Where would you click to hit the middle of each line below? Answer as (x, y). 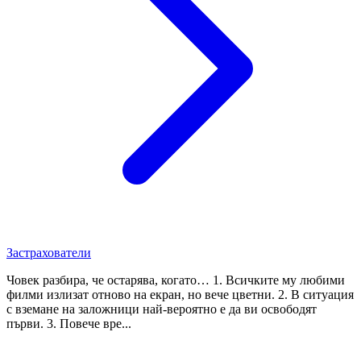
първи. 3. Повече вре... (69, 323)
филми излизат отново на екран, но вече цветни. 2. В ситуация (180, 294)
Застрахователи (49, 252)
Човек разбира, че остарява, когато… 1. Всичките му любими (176, 280)
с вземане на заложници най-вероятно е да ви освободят (162, 309)
